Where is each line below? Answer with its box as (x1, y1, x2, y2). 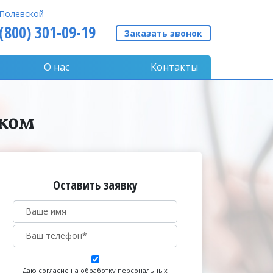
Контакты (151, 60, 198, 74)
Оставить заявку (52, 177, 138, 193)
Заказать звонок (124, 27, 202, 39)
